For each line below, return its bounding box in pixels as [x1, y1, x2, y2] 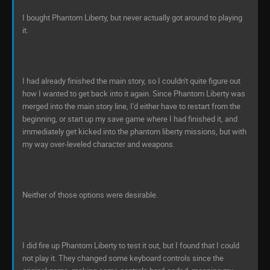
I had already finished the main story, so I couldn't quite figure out [22, 75, 240, 86]
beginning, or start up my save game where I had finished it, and [22, 113, 237, 124]
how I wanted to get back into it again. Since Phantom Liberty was [22, 88, 245, 99]
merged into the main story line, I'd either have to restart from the [22, 101, 240, 111]
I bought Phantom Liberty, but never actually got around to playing [22, 12, 242, 23]
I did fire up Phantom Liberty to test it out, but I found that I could [22, 240, 239, 251]
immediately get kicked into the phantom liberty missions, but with [22, 126, 246, 137]
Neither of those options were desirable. [22, 189, 158, 200]
